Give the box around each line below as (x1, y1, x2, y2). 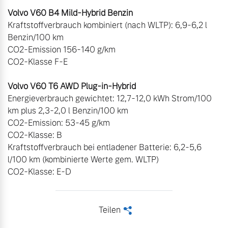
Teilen (98, 204, 121, 215)
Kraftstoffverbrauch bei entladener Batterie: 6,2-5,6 (8, 142, 202, 153)
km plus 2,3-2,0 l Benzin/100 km (8, 105, 128, 117)
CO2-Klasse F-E (8, 56, 68, 68)
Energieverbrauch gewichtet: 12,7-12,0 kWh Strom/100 (8, 93, 212, 104)
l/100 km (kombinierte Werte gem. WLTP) (8, 154, 159, 165)
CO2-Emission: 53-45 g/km (8, 118, 110, 129)
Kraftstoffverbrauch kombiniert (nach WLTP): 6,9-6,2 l (8, 20, 207, 31)
